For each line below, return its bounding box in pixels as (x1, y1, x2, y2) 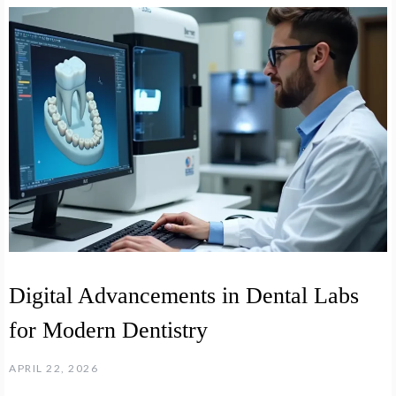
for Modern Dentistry (9, 316, 208, 343)
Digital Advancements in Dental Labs (9, 282, 359, 308)
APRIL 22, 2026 (9, 361, 98, 375)
